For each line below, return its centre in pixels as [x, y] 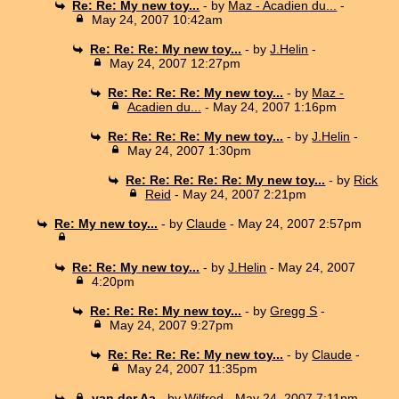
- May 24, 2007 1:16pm [269, 106]
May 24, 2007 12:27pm [175, 63]
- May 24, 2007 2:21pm [238, 194]
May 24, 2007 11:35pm [192, 368]
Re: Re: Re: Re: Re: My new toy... [226, 179]
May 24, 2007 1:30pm [189, 150]
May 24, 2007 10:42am [157, 19]
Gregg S [294, 310]
